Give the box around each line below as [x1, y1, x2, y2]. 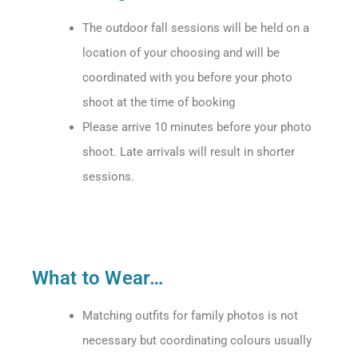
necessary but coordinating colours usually [82, 333, 312, 348]
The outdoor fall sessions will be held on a [82, 21, 309, 36]
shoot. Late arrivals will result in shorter [82, 145, 295, 160]
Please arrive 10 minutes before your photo [82, 120, 312, 135]
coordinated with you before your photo [82, 70, 292, 86]
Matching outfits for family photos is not [82, 308, 298, 324]
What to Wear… [32, 267, 163, 290]
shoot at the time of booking [82, 95, 235, 110]
